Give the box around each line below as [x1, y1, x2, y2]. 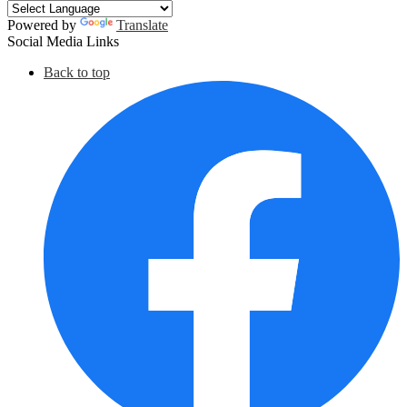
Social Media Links [7, 34, 119, 49]
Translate [116, 17, 168, 33]
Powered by [7, 17, 80, 33]
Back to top [44, 65, 110, 80]
